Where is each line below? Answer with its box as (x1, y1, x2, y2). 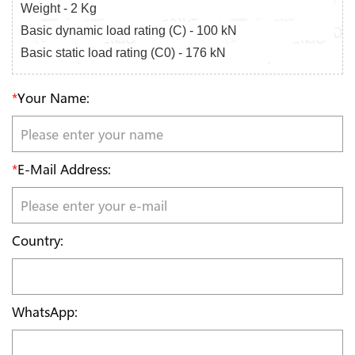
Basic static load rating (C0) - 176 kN (21, 45, 226, 59)
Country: (12, 232, 63, 250)
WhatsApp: (12, 303, 78, 321)
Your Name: (17, 90, 90, 107)
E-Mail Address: (17, 161, 111, 178)
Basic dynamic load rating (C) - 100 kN (21, 23, 237, 37)
